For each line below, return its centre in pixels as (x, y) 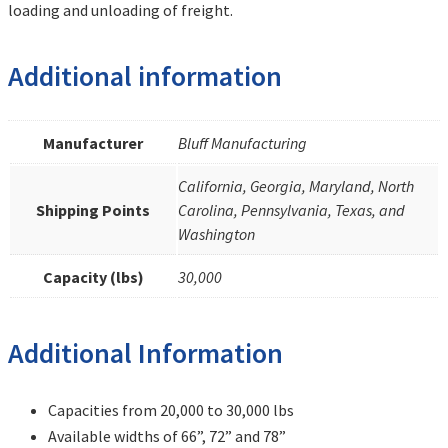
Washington (216, 233)
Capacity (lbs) (93, 276)
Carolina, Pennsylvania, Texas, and (291, 209)
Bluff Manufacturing (242, 142)
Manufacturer (93, 142)
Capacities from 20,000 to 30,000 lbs (171, 410)
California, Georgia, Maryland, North (296, 185)
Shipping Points (93, 209)
